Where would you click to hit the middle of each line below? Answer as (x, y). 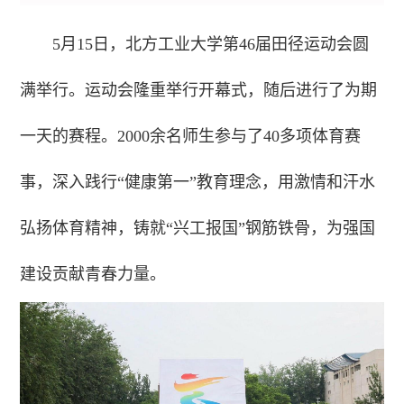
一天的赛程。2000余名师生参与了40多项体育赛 (191, 136)
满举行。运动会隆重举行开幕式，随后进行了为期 (199, 90)
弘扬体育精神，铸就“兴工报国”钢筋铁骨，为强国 (198, 228)
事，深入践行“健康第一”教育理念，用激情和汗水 (198, 182)
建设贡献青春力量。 (93, 274)
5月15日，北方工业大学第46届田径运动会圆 (211, 44)
